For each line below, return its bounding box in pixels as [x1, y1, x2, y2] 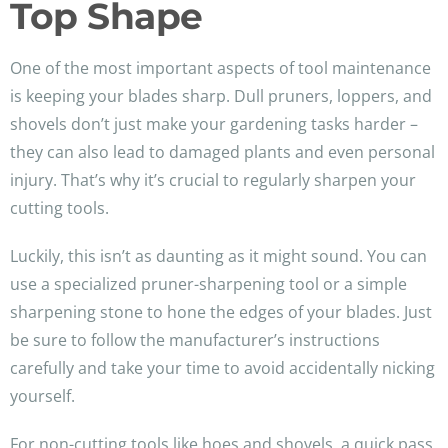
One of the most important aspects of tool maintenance [10, 57, 431, 80]
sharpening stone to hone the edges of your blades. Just [10, 301, 432, 324]
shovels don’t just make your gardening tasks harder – [10, 113, 418, 136]
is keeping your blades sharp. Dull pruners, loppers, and [10, 85, 432, 108]
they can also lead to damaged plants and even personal [10, 141, 435, 164]
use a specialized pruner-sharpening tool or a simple [10, 273, 407, 296]
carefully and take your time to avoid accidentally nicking [10, 357, 435, 380]
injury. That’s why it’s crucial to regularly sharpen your [10, 169, 416, 192]
